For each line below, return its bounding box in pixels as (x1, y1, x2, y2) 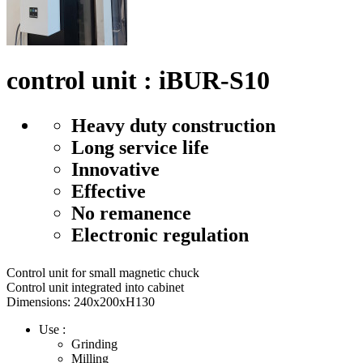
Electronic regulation (71, 224, 249, 246)
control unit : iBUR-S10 (6, 66, 270, 96)
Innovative (71, 159, 160, 181)
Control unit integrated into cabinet (6, 280, 184, 295)
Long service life (71, 137, 209, 159)
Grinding (71, 337, 117, 352)
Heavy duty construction (71, 115, 275, 137)
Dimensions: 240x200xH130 (6, 295, 155, 310)
